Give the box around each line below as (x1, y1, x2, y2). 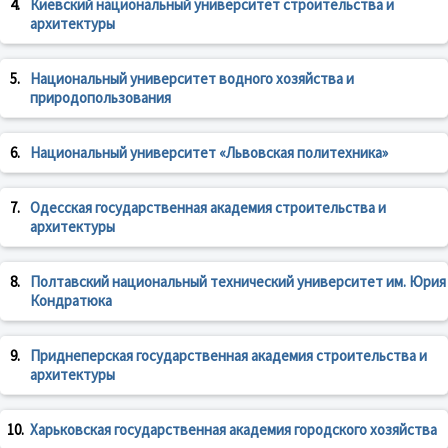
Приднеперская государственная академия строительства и (30, 346, 427, 366)
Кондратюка (30, 291, 112, 311)
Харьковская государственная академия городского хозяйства (30, 420, 437, 440)
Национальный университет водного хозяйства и (30, 69, 354, 89)
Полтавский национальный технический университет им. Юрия (30, 272, 446, 292)
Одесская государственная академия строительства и (30, 198, 386, 218)
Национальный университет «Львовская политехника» (30, 143, 388, 163)
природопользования (30, 88, 171, 108)
